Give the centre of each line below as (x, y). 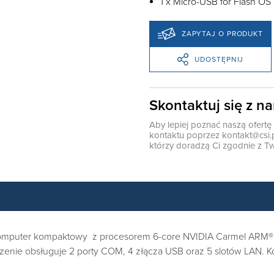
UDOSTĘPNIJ (219, 59)
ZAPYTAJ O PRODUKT (222, 33)
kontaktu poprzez (186, 135)
